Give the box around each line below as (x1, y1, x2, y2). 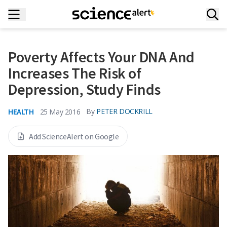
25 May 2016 (40, 106, 81, 117)
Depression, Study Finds (8, 80, 161, 99)
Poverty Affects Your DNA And (8, 47, 195, 66)
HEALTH (8, 106, 34, 117)
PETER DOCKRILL (96, 106, 153, 116)
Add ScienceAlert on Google (29, 131, 119, 141)
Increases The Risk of (8, 63, 141, 83)
